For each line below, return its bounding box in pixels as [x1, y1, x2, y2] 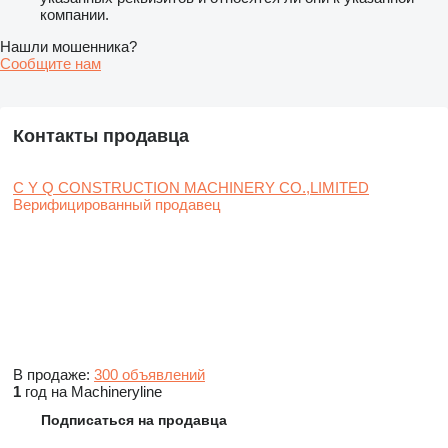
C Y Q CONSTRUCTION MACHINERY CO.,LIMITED [13, 178, 369, 196]
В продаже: [13, 365, 94, 383]
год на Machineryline [21, 382, 162, 400]
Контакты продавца [13, 125, 189, 146]
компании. [40, 5, 109, 23]
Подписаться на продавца [41, 411, 227, 428]
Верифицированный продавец [13, 195, 221, 213]
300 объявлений [94, 365, 205, 383]
